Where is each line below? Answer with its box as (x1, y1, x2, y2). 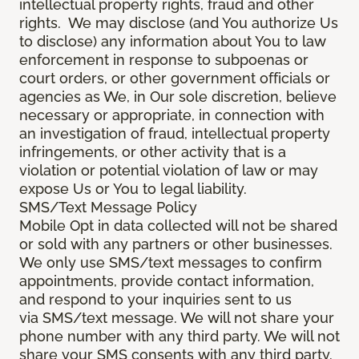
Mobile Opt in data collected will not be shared (19, 217, 337, 235)
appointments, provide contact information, (19, 272, 314, 290)
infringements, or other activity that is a (19, 143, 286, 161)
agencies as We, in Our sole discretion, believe (19, 88, 337, 106)
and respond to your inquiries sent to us (19, 291, 292, 309)
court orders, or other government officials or (19, 70, 330, 87)
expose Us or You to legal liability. (19, 180, 251, 198)
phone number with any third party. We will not (19, 328, 340, 345)
